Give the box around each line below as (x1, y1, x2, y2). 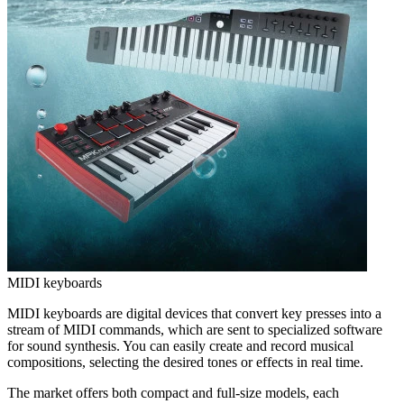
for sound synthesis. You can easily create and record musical (7, 337, 353, 353)
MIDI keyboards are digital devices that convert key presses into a (7, 305, 381, 321)
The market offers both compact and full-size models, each (7, 384, 339, 400)
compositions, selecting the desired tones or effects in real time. (7, 353, 363, 370)
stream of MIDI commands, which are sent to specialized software (7, 321, 382, 337)
